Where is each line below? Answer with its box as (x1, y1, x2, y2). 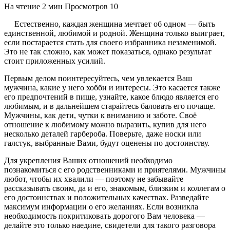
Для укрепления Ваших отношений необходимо (4, 156, 172, 165)
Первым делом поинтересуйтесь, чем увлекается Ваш (4, 73, 192, 83)
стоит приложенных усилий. (4, 56, 105, 65)
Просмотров (65, 2, 108, 11)
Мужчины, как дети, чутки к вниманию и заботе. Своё (4, 110, 197, 120)
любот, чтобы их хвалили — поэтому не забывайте (4, 174, 183, 183)
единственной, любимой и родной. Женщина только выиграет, (4, 28, 225, 37)
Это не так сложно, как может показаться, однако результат (4, 47, 212, 56)
